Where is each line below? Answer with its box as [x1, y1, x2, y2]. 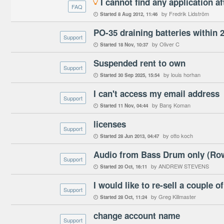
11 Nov [118, 102, 133, 109]
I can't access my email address [93, 87, 219, 99]
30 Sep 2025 [118, 71, 145, 78]
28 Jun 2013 [118, 132, 144, 139]
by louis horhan [163, 70, 200, 78]
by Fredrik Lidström [161, 9, 209, 17]
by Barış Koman [152, 101, 190, 109]
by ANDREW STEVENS [151, 162, 209, 170]
